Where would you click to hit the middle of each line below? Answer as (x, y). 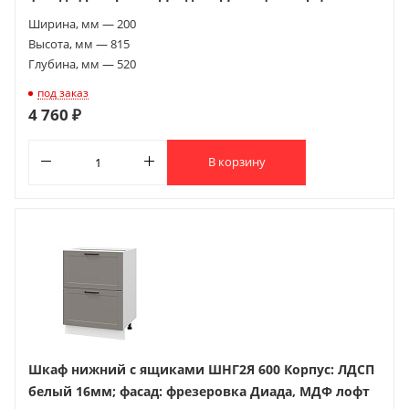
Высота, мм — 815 (79, 43)
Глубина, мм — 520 (82, 63)
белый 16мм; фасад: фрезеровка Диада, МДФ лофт (199, 391)
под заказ (63, 92)
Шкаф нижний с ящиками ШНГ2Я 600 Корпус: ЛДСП (201, 369)
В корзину (236, 162)
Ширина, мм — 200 (82, 23)
